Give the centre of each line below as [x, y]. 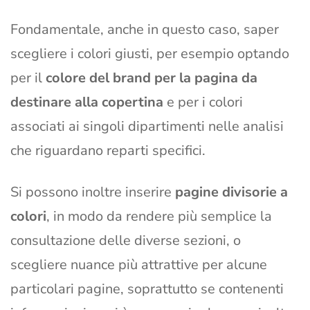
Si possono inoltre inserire [93, 192]
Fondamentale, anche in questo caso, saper [145, 30]
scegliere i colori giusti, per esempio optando [150, 54]
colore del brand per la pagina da [152, 78]
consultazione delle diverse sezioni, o [126, 241]
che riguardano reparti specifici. [108, 151]
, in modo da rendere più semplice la [159, 217]
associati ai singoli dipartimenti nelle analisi [147, 127]
